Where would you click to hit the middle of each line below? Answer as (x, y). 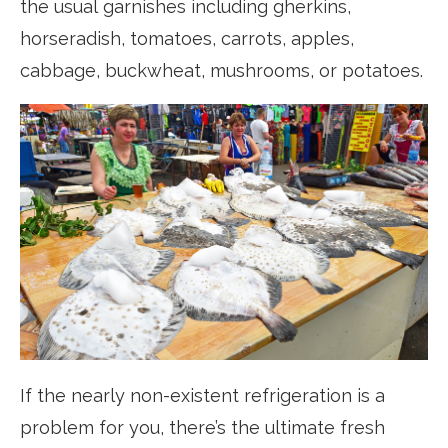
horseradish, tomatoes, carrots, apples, (187, 39)
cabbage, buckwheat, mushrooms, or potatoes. (221, 71)
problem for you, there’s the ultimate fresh (202, 428)
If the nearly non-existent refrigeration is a (202, 396)
